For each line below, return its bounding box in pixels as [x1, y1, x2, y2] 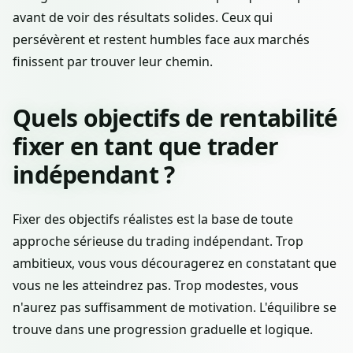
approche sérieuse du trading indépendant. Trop [13, 232, 303, 250]
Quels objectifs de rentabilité [13, 101, 338, 134]
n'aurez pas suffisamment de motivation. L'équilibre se [13, 298, 336, 316]
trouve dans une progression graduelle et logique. [13, 320, 313, 338]
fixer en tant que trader [13, 129, 278, 162]
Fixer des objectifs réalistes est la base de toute [13, 210, 293, 228]
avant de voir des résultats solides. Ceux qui [13, 8, 273, 26]
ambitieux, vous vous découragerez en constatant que [13, 254, 336, 272]
